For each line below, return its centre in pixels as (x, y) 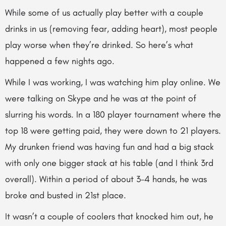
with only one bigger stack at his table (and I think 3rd (109, 163)
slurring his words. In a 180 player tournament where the (113, 115)
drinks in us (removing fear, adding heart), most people (111, 29)
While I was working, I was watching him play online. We (113, 82)
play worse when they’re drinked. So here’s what (99, 45)
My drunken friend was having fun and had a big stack (109, 147)
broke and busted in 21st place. (66, 195)
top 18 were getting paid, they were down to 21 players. (113, 131)
